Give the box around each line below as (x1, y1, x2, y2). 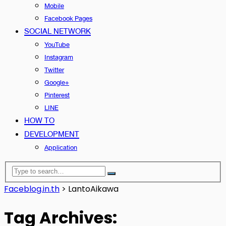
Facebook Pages (44, 13, 92, 24)
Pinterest (44, 89, 70, 101)
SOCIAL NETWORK (24, 24, 91, 38)
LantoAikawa (68, 183, 119, 195)
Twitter (44, 64, 64, 76)
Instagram (44, 51, 73, 63)
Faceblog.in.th (4, 183, 60, 195)
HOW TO (24, 114, 54, 127)
